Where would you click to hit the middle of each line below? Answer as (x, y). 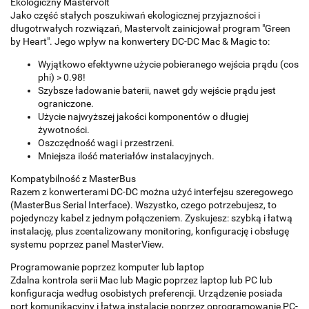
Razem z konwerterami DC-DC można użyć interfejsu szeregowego (152, 192)
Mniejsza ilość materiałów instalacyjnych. (126, 156)
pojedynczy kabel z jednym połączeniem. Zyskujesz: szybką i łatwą (151, 218)
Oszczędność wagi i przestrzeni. (106, 143)
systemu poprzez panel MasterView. (87, 245)
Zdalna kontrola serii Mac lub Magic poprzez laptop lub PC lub (141, 280)
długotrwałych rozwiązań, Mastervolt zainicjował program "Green (150, 29)
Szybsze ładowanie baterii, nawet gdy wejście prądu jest (157, 91)
